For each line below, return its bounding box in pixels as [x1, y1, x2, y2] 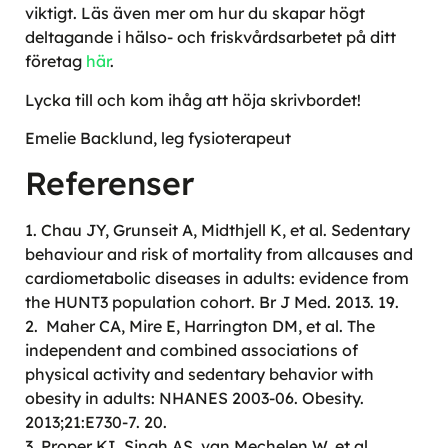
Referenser [25, 163, 194, 204]
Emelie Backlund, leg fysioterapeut [25, 128, 291, 149]
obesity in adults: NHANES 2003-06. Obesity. [25, 388, 364, 409]
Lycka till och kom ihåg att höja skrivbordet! [25, 89, 361, 110]
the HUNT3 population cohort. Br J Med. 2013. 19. [25, 292, 399, 313]
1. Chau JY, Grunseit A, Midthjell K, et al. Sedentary [25, 220, 410, 241]
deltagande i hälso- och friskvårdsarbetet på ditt [25, 27, 396, 48]
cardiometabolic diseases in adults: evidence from [25, 268, 409, 289]
